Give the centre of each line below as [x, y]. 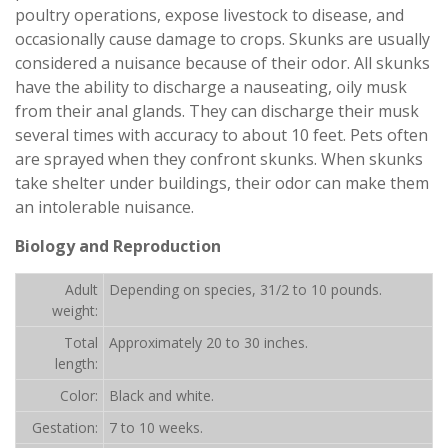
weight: [75, 310]
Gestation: [65, 427]
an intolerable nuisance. [104, 207]
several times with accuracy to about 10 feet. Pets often [221, 135]
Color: [79, 395]
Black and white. [161, 395]
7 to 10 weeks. [156, 427]
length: [76, 363]
